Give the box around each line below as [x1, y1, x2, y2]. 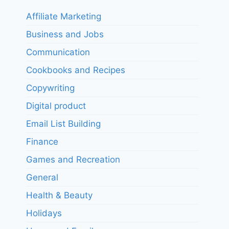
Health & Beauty [26, 190, 93, 201]
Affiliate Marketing [26, 11, 101, 22]
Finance [26, 136, 58, 147]
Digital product [26, 101, 86, 111]
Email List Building [26, 119, 101, 129]
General [26, 172, 58, 183]
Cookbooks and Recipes [26, 65, 125, 76]
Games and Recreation [26, 154, 120, 165]
